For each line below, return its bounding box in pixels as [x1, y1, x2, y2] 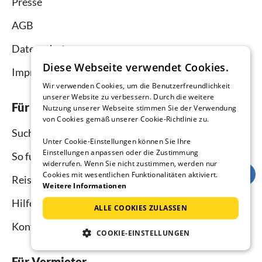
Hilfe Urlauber [12, 196, 77, 209]
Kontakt [12, 219, 49, 233]
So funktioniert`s [12, 149, 89, 163]
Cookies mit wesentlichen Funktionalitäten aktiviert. [43, 170, 218, 180]
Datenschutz [12, 42, 70, 55]
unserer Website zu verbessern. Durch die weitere [43, 92, 215, 102]
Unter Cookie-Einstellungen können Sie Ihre [43, 136, 191, 146]
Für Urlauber [12, 99, 80, 114]
